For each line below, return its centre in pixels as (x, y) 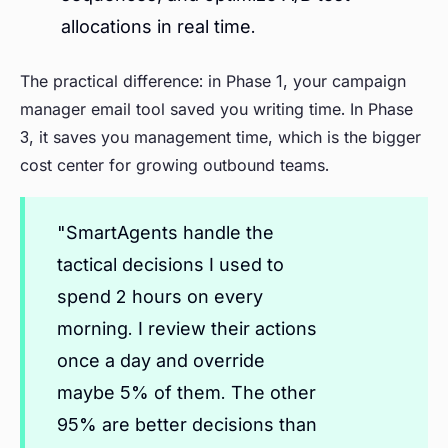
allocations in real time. (158, 27)
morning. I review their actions (187, 329)
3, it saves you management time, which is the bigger (220, 137)
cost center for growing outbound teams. (174, 165)
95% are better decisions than (187, 425)
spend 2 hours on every (160, 297)
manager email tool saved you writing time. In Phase (216, 109)
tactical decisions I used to (170, 265)
